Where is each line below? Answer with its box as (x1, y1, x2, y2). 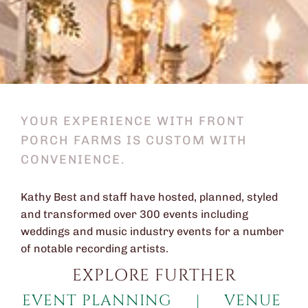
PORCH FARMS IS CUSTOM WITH (21, 133, 247, 148)
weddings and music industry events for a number (21, 225, 284, 238)
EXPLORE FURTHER (71, 265, 236, 287)
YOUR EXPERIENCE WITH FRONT (21, 113, 245, 129)
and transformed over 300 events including (21, 208, 248, 221)
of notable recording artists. (21, 242, 168, 255)
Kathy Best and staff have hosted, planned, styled (21, 190, 278, 203)
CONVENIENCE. (21, 152, 126, 167)
